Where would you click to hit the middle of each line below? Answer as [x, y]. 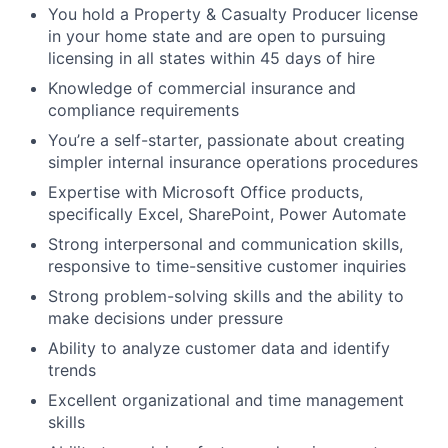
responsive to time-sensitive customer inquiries [227, 265]
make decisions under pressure [165, 317]
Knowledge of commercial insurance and [202, 87]
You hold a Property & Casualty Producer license [233, 13]
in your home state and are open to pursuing [217, 35]
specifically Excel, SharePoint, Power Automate [227, 213]
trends [72, 369]
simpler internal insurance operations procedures [233, 161]
